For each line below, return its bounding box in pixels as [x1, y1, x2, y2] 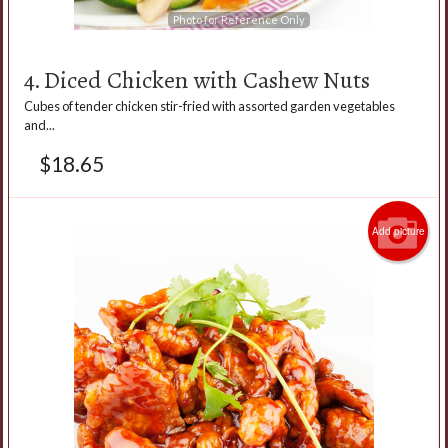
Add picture [371, 223, 425, 238]
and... [24, 116, 55, 133]
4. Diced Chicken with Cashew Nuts [24, 60, 370, 99]
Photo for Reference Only [172, 12, 305, 26]
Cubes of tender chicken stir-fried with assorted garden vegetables [24, 97, 395, 114]
